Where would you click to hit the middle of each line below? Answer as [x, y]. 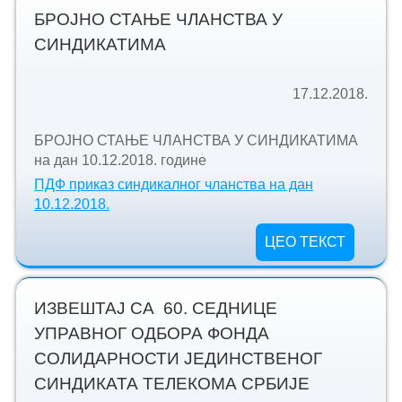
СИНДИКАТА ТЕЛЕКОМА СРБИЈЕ [171, 383]
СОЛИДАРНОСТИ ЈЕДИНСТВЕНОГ [178, 358]
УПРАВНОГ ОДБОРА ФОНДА [151, 333]
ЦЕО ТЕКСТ [306, 241]
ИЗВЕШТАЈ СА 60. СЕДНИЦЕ [155, 308]
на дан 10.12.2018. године [120, 160]
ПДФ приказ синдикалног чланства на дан [173, 184]
